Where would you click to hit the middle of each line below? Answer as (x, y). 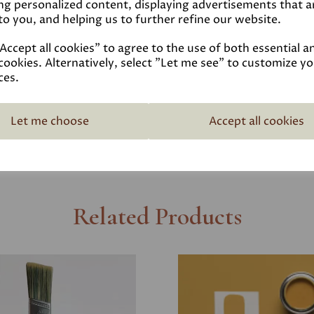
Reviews (200, 12)
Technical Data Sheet (234, 52)
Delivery (200, 91)
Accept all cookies (256, 121)
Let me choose (49, 121)
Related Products (157, 217)
